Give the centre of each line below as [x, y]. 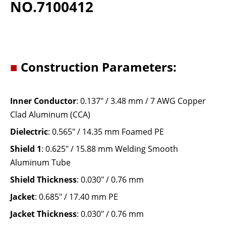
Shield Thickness [43, 180]
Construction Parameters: [97, 67]
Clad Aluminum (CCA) [50, 115]
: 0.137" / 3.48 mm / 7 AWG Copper [141, 101]
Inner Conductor [43, 101]
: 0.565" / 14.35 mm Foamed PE [106, 132]
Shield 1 [26, 149]
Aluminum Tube [40, 162]
